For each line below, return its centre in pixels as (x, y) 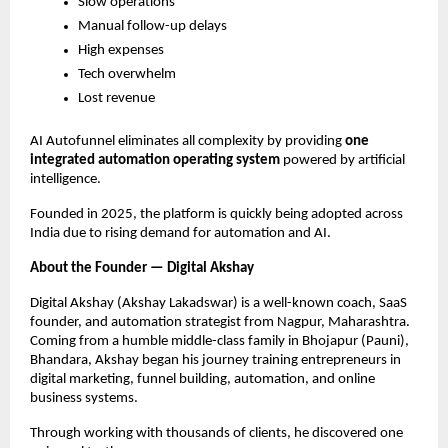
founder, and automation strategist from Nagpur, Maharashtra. (220, 322)
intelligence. (65, 179)
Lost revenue (116, 98)
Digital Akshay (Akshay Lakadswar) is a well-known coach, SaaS (218, 303)
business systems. (84, 398)
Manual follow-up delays (152, 26)
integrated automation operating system (155, 160)
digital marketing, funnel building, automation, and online (202, 379)
